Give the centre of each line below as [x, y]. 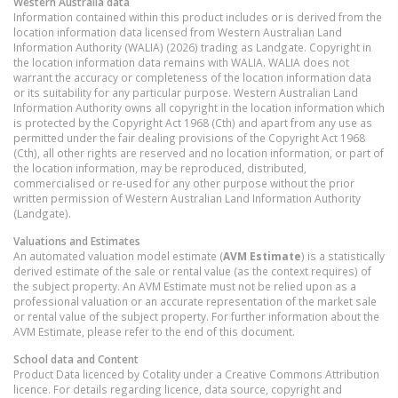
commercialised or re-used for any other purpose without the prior [184, 183]
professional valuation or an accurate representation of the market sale [195, 302]
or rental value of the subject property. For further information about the [196, 317]
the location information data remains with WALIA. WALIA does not [181, 63]
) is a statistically [343, 256]
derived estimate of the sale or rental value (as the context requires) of [192, 271]
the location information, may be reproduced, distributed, [160, 168]
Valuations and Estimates [77, 241]
